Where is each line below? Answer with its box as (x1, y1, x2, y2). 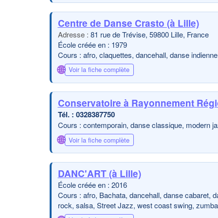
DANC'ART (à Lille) (57, 166, 141, 180)
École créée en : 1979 (57, 39, 127, 50)
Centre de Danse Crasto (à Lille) (57, 16, 199, 30)
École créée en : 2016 (57, 179, 127, 190)
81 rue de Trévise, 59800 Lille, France (90, 29, 209, 39)
